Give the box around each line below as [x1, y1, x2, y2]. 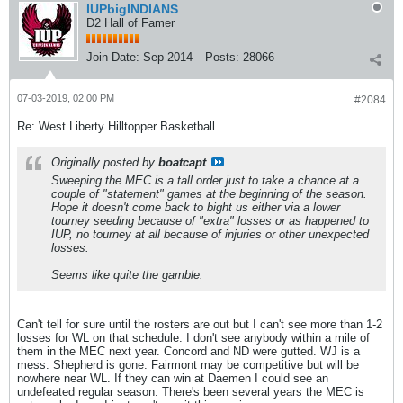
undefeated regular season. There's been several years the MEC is [17, 385, 364, 399]
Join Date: [86, 50, 139, 64]
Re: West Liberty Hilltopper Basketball [17, 120, 215, 133]
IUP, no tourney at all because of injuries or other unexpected [51, 228, 369, 241]
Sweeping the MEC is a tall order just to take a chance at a [51, 174, 359, 187]
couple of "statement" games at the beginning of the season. [51, 187, 367, 201]
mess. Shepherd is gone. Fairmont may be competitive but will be [17, 358, 359, 372]
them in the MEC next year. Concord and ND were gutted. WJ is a [17, 345, 360, 358]
